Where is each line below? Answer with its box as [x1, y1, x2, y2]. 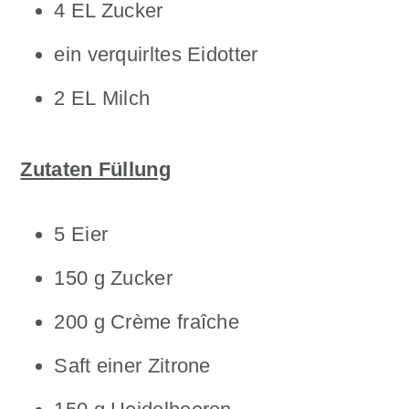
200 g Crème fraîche [54, 310, 240, 333]
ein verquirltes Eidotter [54, 43, 258, 66]
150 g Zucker [54, 267, 173, 289]
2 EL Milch [54, 87, 151, 110]
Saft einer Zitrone [54, 354, 211, 377]
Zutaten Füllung [20, 158, 171, 181]
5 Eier [54, 223, 109, 246]
